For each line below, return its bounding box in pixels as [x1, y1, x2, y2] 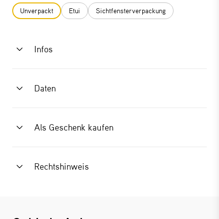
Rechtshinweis [34, 161, 89, 172]
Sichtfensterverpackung [96, 6, 166, 15]
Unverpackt [20, 6, 53, 15]
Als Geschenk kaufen [34, 122, 113, 132]
